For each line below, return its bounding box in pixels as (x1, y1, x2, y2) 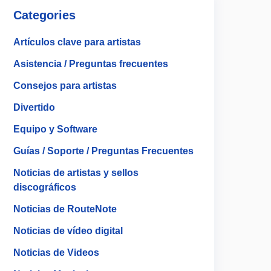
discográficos (13, 182, 76, 192)
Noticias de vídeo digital (13, 226, 123, 236)
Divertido (13, 102, 55, 113)
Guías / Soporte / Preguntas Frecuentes (13, 146, 194, 156)
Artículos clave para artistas (13, 37, 141, 47)
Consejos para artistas (13, 80, 117, 91)
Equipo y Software (13, 124, 97, 134)
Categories (13, 8, 76, 22)
